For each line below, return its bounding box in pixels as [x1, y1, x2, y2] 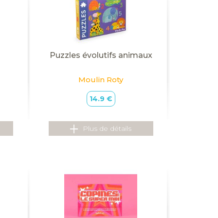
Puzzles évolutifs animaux [49, 51, 152, 60]
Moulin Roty [78, 75, 124, 85]
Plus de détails [83, 124, 132, 133]
